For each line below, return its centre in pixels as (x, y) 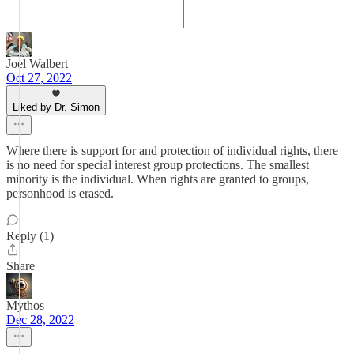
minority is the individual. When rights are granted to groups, (158, 179)
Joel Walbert (37, 64)
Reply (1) (30, 236)
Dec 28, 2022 (40, 320)
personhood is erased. (60, 193)
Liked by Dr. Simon (56, 107)
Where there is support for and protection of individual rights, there (172, 151)
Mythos (25, 305)
